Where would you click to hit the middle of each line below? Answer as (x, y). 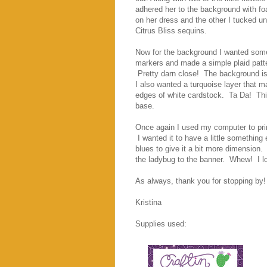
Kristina (148, 202)
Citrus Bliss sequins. (173, 30)
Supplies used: (161, 223)
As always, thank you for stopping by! (201, 181)
